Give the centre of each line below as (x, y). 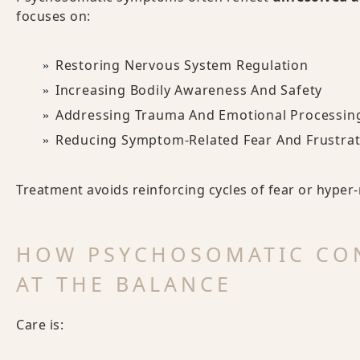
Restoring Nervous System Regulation (182, 65)
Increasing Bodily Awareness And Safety (189, 90)
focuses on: (53, 16)
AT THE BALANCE (124, 284)
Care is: (40, 325)
